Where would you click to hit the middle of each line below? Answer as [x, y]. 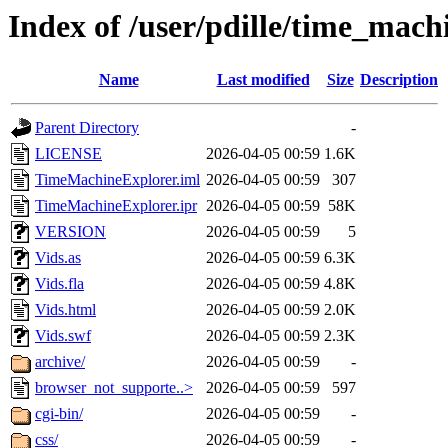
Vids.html [65, 310]
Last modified [263, 80]
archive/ [60, 362]
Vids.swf [63, 336]
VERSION [70, 232]
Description [399, 80]
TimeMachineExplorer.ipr [116, 206]
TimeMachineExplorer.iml [117, 180]
